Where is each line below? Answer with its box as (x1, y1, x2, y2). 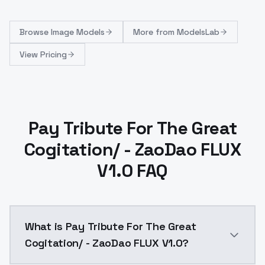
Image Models (51, 27, 105, 38)
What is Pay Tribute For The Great (25, 219, 196, 234)
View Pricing (20, 49, 67, 60)
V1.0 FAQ (97, 159, 168, 183)
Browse (20, 27, 51, 38)
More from (133, 27, 177, 38)
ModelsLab (177, 27, 219, 38)
